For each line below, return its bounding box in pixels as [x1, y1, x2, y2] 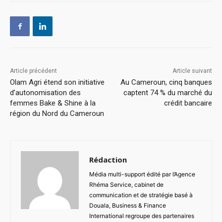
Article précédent [10, 67, 57, 75]
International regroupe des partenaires [89, 212, 194, 220]
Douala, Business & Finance [89, 202, 166, 210]
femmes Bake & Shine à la [10, 99, 96, 108]
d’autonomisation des [10, 88, 81, 98]
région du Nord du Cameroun [10, 109, 104, 118]
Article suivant [172, 67, 212, 75]
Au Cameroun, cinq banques [120, 78, 212, 87]
